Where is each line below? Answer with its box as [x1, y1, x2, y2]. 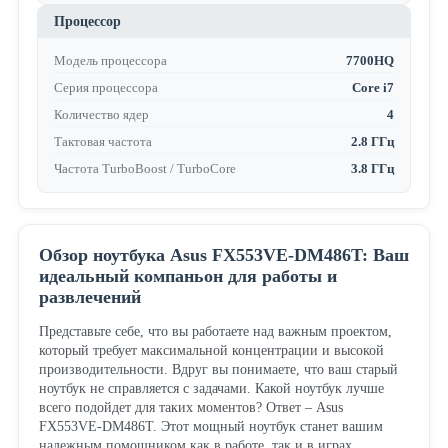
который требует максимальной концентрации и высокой [38, 343, 384, 359]
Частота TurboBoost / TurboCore [53, 161, 236, 177]
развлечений [38, 287, 141, 308]
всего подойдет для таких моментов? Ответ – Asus [38, 400, 343, 416]
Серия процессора [53, 80, 158, 96]
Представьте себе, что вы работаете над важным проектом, [38, 324, 392, 340]
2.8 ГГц [351, 134, 395, 150]
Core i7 [352, 80, 395, 96]
